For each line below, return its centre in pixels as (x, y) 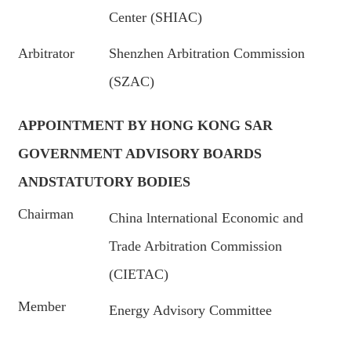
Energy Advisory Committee (191, 310)
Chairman (46, 214)
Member (42, 306)
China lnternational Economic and (206, 218)
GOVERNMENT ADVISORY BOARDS (140, 154)
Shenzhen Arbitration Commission (207, 53)
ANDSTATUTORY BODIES (105, 182)
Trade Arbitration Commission (196, 246)
